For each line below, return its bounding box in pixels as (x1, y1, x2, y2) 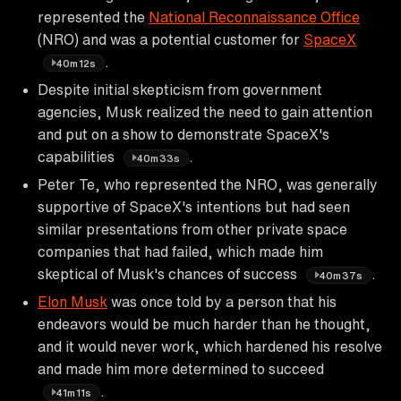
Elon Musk (38, 294, 107, 309)
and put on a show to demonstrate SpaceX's (38, 126, 329, 141)
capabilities (38, 149, 118, 164)
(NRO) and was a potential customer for (38, 31, 303, 47)
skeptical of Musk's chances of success (38, 266, 301, 281)
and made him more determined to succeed (38, 361, 324, 376)
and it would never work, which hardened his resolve (38, 338, 382, 354)
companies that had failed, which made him (38, 243, 323, 259)
